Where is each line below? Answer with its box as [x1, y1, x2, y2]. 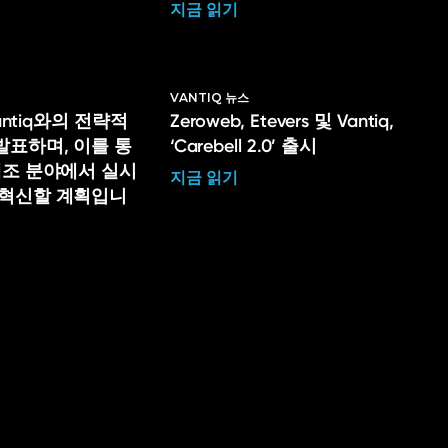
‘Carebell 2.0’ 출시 [169, 135, 318, 157]
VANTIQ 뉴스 [169, 90, 249, 105]
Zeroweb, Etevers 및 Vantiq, [169, 110, 395, 132]
